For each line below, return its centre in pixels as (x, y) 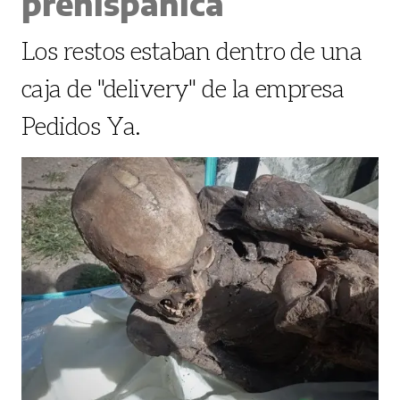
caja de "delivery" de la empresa (183, 87)
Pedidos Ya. (81, 125)
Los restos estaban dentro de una (192, 50)
